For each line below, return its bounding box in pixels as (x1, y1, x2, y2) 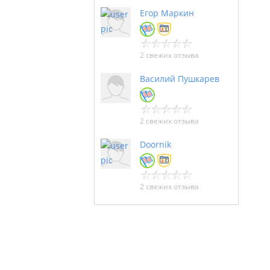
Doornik (140, 139, 171, 150)
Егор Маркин (140, 7, 194, 19)
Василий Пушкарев (140, 73, 219, 84)
